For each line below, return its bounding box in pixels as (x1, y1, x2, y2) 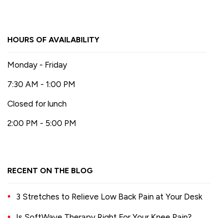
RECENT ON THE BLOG (7, 166, 93, 176)
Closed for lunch (7, 98, 67, 109)
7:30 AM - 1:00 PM (7, 79, 76, 89)
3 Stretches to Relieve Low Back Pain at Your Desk (16, 192, 203, 202)
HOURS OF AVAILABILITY (7, 35, 100, 44)
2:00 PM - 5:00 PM (7, 118, 77, 128)
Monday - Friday (7, 59, 68, 70)
